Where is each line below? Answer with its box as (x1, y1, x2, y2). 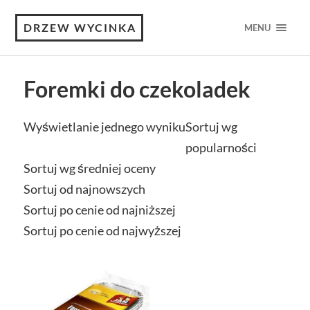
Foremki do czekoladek (23, 76, 250, 102)
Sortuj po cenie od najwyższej (23, 223, 181, 238)
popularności (185, 140, 257, 155)
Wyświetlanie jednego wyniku (23, 119, 185, 134)
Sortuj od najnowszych (23, 181, 145, 197)
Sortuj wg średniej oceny (23, 161, 156, 176)
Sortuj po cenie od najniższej (23, 202, 176, 217)
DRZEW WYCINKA (24, 21, 137, 34)
